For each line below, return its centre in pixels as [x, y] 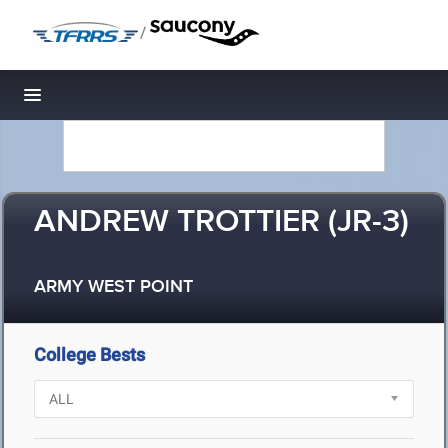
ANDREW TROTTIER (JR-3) [221, 222]
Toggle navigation [100, 100]
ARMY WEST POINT [113, 287]
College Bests [89, 354]
